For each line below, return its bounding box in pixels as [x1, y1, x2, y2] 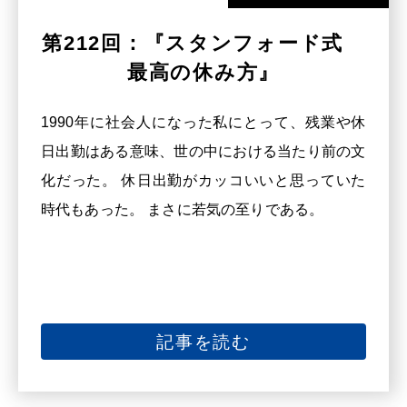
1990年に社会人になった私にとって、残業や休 [41, 113, 366, 130]
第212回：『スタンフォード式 [42, 31, 365, 55]
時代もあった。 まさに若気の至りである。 [41, 200, 324, 217]
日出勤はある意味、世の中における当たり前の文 [41, 142, 366, 159]
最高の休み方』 [126, 60, 281, 84]
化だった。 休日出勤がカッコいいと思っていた [41, 171, 366, 188]
